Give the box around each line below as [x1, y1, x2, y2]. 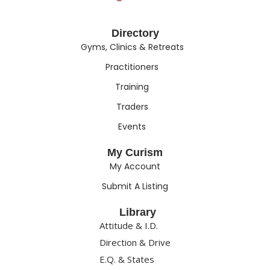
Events [118, 120, 146, 133]
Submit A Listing [101, 180, 168, 192]
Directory [111, 27, 159, 39]
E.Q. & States [99, 253, 154, 265]
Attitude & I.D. [99, 219, 158, 231]
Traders [116, 100, 148, 113]
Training [115, 80, 149, 93]
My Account [109, 160, 160, 172]
